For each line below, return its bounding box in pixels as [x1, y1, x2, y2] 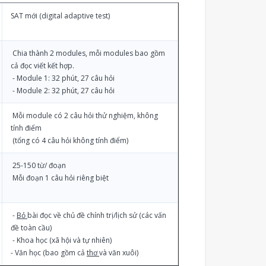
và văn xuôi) [99, 248, 138, 258]
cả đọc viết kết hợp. [11, 61, 74, 71]
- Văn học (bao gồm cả [11, 248, 87, 258]
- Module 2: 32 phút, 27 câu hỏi [11, 85, 115, 96]
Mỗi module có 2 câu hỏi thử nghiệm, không [11, 110, 158, 121]
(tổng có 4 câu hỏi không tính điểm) [11, 135, 128, 145]
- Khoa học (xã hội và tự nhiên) [11, 235, 112, 245]
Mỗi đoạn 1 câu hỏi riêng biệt [11, 173, 109, 183]
